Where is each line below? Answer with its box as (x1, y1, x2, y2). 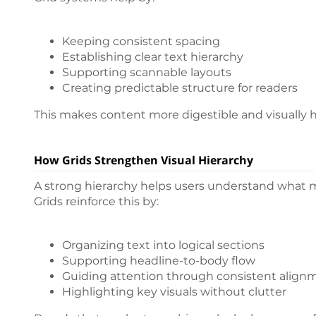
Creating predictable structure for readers (62, 81, 298, 95)
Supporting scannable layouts (62, 66, 231, 80)
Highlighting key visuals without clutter (62, 285, 286, 299)
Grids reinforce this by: (34, 195, 159, 209)
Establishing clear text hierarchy (62, 50, 243, 64)
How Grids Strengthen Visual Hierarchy (34, 152, 253, 169)
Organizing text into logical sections (62, 238, 265, 253)
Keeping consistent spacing (62, 35, 220, 49)
